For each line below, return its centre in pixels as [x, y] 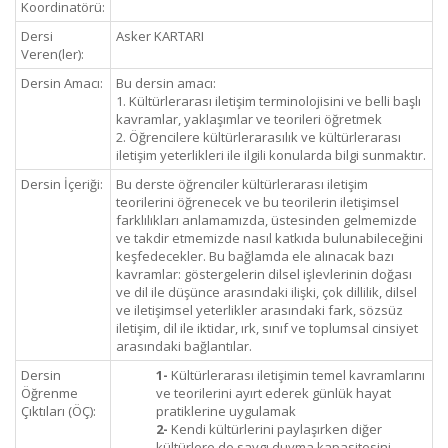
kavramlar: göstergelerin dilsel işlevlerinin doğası [264, 274]
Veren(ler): [52, 54]
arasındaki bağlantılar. [184, 346]
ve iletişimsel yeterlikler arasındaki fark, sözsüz [259, 310]
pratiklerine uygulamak [226, 411]
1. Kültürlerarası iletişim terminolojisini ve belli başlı [268, 101]
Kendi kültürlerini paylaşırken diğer [275, 429]
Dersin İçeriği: [62, 184]
